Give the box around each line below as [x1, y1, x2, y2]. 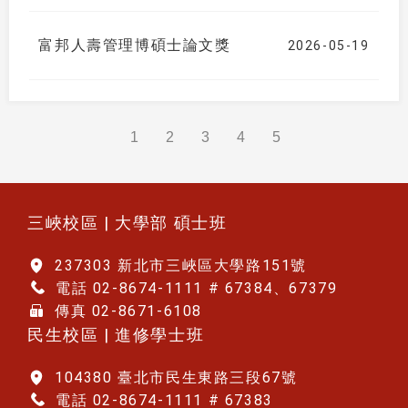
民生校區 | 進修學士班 [27, 324, 205, 344]
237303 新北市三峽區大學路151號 [55, 256, 307, 274]
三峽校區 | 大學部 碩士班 [27, 212, 228, 232]
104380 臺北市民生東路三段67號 [55, 368, 298, 386]
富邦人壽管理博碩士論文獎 [38, 36, 231, 54]
